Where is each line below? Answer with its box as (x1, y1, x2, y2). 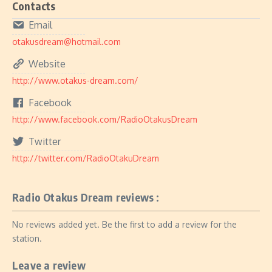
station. (12, 233, 42, 243)
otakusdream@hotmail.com (12, 36, 121, 47)
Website (29, 58, 66, 70)
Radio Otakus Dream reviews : (12, 190, 160, 204)
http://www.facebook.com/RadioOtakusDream (12, 114, 197, 124)
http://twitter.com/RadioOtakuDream (12, 153, 159, 163)
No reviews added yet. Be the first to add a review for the (12, 219, 237, 229)
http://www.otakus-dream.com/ (12, 75, 138, 86)
